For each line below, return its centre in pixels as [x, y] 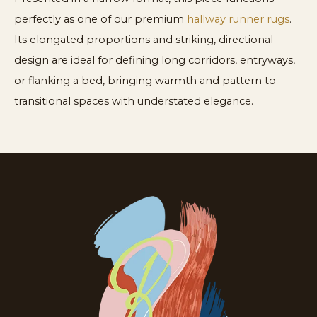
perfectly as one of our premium [100, 19]
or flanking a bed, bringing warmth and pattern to [145, 80]
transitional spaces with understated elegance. [134, 101]
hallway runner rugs [238, 19]
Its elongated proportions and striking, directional [144, 39]
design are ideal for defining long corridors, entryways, [155, 60]
